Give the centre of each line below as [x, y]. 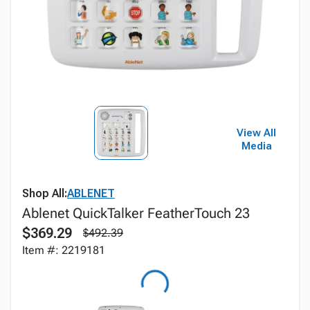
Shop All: [45, 193]
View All [257, 133]
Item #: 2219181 [64, 250]
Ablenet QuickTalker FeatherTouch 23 [136, 213]
